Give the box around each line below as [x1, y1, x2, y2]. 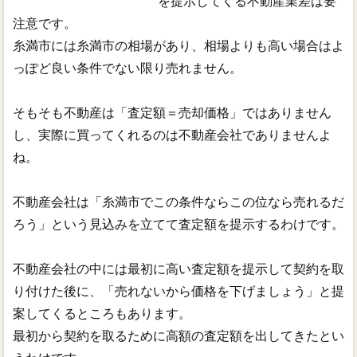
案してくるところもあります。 [12, 306, 191, 320]
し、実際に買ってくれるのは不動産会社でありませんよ [12, 127, 331, 142]
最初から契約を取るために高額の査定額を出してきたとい [12, 328, 344, 343]
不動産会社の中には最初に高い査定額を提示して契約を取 [12, 261, 344, 276]
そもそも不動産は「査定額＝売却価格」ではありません [12, 105, 331, 120]
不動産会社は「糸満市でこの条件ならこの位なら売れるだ [12, 194, 344, 209]
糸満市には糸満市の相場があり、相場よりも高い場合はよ [12, 38, 344, 53]
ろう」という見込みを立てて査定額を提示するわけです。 [12, 217, 344, 231]
